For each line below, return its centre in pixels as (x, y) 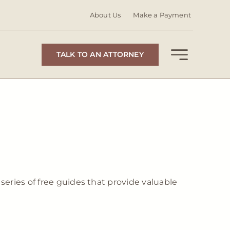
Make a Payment (162, 15)
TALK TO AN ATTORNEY (100, 54)
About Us (105, 15)
